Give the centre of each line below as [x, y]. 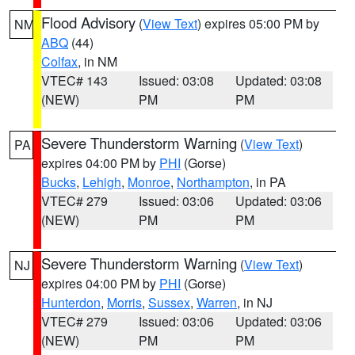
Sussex [169, 302]
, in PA [268, 182]
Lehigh [102, 182]
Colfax [59, 61]
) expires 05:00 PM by [258, 23]
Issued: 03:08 [176, 80]
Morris [124, 302]
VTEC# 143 [74, 80]
